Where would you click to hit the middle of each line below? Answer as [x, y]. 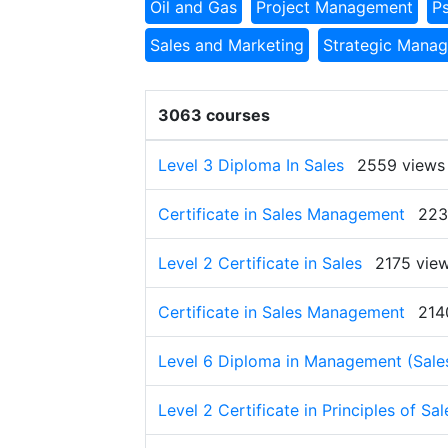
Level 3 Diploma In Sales [251, 165]
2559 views [401, 165]
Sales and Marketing [227, 45]
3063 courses [214, 115]
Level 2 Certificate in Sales [260, 263]
